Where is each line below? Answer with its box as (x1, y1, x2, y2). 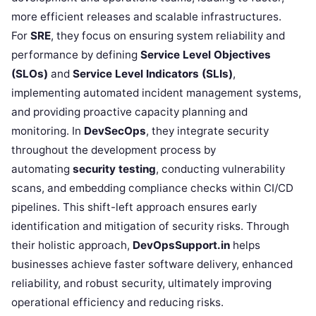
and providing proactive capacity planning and (11, 105, 248, 119)
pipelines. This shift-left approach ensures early (11, 200, 257, 214)
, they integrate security (146, 124, 269, 138)
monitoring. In (11, 124, 84, 138)
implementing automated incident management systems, (11, 86, 301, 100)
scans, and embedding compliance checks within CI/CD (11, 181, 293, 195)
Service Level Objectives (140, 48, 271, 62)
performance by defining (11, 48, 140, 62)
